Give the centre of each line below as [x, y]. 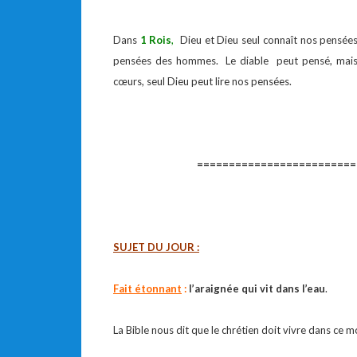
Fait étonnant [147, 288]
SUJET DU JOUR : [156, 247]
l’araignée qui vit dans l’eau [256, 288]
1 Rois [156, 40]
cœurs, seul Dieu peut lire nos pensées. [202, 81]
